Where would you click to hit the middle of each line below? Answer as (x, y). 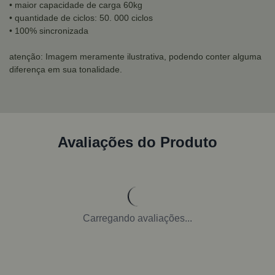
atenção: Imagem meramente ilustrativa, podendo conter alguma (135, 56)
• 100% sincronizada (49, 31)
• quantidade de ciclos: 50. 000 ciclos (81, 18)
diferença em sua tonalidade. (66, 69)
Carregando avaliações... (137, 218)
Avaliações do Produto (137, 142)
